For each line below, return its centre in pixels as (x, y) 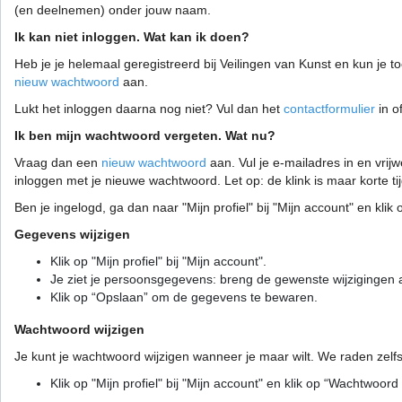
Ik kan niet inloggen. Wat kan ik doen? (132, 37)
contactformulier (329, 109)
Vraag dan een (58, 163)
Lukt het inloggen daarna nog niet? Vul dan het (149, 109)
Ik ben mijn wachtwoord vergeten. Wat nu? (145, 136)
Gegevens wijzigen (72, 235)
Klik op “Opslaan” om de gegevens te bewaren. (184, 297)
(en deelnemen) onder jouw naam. (113, 10)
